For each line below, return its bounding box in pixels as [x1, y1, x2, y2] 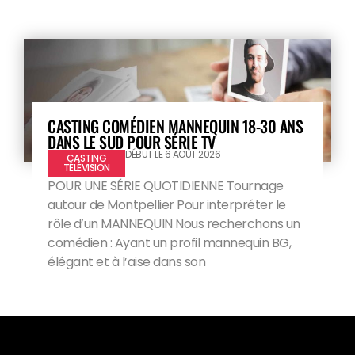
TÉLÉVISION [63, 161, 110, 175]
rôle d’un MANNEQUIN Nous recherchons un [48, 215, 300, 234]
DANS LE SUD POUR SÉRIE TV [48, 130, 216, 155]
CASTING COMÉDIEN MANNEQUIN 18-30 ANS [48, 114, 303, 139]
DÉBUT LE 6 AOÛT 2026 [125, 147, 221, 162]
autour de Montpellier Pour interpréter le [48, 196, 286, 215]
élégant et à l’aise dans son [48, 253, 205, 272]
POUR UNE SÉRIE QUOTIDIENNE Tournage [48, 177, 284, 196]
